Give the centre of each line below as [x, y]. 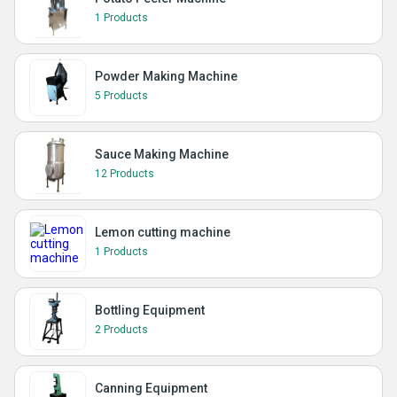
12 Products [125, 174]
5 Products [121, 96]
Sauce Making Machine [162, 155]
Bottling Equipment [150, 311]
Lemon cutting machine [163, 233]
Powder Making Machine [166, 77]
